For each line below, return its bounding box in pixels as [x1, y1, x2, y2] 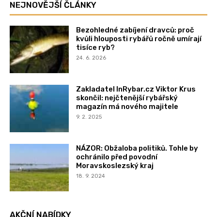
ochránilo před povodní [76, 152, 158, 161]
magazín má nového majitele [76, 102, 179, 111]
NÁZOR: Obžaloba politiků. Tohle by [76, 143, 199, 153]
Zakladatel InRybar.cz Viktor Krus [76, 84, 196, 93]
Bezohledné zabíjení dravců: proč [76, 26, 195, 35]
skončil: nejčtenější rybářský [76, 93, 178, 102]
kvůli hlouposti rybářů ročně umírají [76, 34, 202, 44]
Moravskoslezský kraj [76, 161, 154, 170]
